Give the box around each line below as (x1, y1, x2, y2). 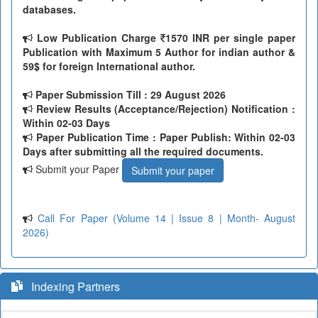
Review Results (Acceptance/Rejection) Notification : (33, 102, 295, 116)
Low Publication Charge (33, 31, 160, 45)
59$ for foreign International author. (23, 59, 195, 74)
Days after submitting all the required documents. (23, 144, 263, 159)
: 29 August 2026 (141, 87, 226, 102)
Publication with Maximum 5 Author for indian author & (23, 45, 295, 60)
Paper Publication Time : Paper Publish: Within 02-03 (33, 130, 295, 145)
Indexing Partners (23, 278, 120, 295)
